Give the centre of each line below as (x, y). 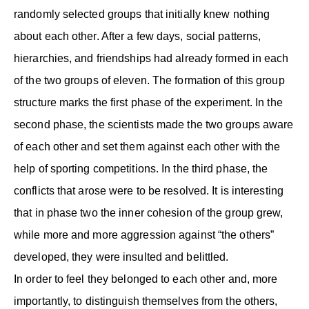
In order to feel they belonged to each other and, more (146, 279)
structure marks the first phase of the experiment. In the (148, 102)
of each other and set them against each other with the (147, 146)
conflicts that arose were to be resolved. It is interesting (149, 190)
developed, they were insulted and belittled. (121, 257)
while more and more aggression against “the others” (144, 235)
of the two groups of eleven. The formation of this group (149, 80)
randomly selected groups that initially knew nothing (142, 14)
